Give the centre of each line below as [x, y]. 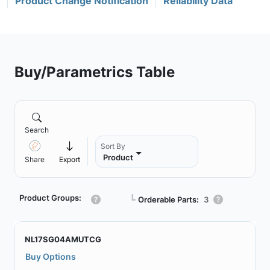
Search [37, 130]
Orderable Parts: [168, 199]
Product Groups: [50, 198]
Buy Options [51, 256]
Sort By [113, 146]
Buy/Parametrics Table [95, 72]
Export [70, 159]
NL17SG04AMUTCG [63, 239]
